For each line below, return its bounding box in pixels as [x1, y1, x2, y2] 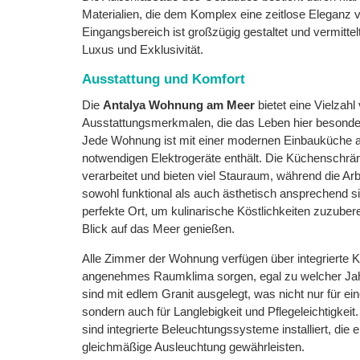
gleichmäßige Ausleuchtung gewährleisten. [82, 340, 305, 354]
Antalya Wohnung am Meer [103, 98, 255, 112]
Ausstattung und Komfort [82, 72, 245, 87]
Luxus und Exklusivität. [82, 43, 203, 56]
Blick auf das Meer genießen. [82, 222, 235, 235]
